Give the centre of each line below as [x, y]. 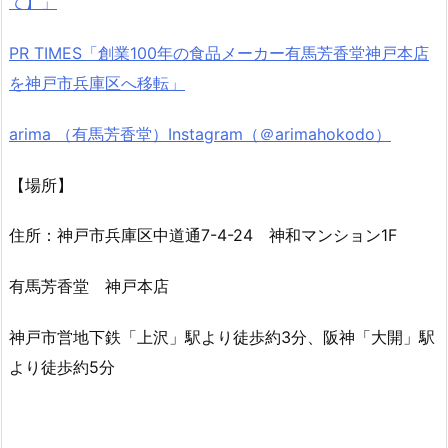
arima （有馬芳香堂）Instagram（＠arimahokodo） [200, 133]
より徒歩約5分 [62, 367]
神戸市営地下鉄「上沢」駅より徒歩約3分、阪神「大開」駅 [222, 337]
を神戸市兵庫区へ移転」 [97, 83]
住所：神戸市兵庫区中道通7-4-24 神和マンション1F [203, 235]
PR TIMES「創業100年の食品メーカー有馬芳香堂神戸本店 [219, 53]
